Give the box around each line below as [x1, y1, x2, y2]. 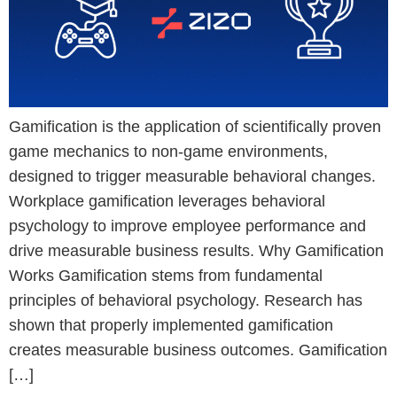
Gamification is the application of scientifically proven [9, 117, 381, 136]
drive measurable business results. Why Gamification [9, 241, 384, 260]
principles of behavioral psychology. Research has [9, 291, 362, 309]
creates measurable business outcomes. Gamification [9, 340, 387, 359]
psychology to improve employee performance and [9, 216, 366, 235]
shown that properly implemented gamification [9, 315, 333, 334]
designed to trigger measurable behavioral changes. [9, 167, 376, 185]
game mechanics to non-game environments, [9, 142, 328, 160]
